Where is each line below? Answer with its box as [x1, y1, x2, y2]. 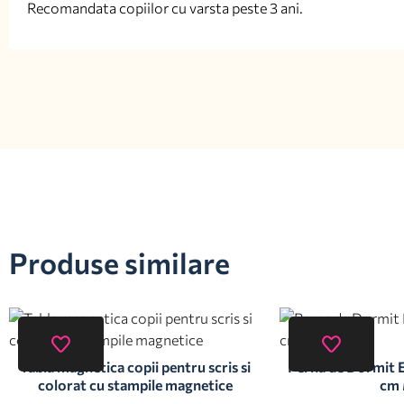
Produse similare [9, 244, 230, 280]
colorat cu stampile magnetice [38, 376, 233, 393]
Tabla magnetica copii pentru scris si [20, 358, 251, 375]
